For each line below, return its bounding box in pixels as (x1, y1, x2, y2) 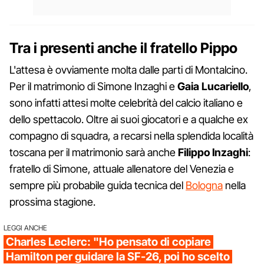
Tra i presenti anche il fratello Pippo (9, 39, 237, 57)
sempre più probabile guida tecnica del (9, 179, 186, 192)
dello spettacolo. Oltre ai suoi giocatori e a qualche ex (9, 113, 248, 126)
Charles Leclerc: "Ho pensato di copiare (6, 235, 211, 249)
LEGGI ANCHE (4, 223, 47, 232)
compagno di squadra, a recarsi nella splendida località (9, 129, 253, 142)
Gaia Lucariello (177, 80, 249, 93)
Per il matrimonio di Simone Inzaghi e (9, 80, 177, 93)
